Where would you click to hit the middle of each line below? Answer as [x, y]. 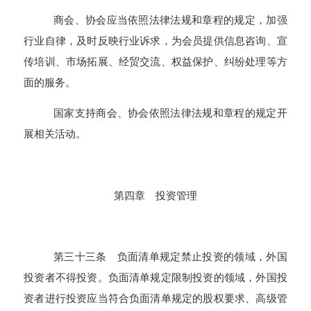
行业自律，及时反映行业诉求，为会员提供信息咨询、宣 [155, 41]
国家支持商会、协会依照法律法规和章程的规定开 [170, 113]
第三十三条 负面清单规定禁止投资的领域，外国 [170, 257]
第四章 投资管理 [155, 195]
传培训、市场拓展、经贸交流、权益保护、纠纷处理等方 [155, 62]
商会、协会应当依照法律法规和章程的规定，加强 [170, 20]
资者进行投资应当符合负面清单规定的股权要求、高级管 [155, 299]
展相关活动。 [55, 134]
